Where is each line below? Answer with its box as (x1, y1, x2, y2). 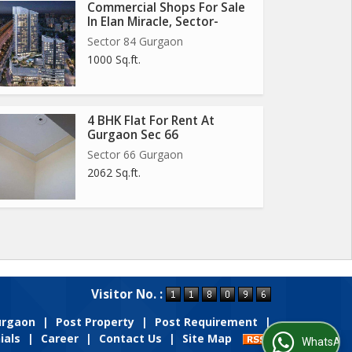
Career (41, 331, 79, 346)
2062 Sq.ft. (87, 165, 141, 180)
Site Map (182, 331, 232, 346)
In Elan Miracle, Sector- (87, 13, 218, 30)
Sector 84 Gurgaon (87, 34, 183, 49)
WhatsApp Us (256, 335, 323, 349)
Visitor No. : (91, 286, 166, 303)
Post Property (56, 314, 134, 329)
